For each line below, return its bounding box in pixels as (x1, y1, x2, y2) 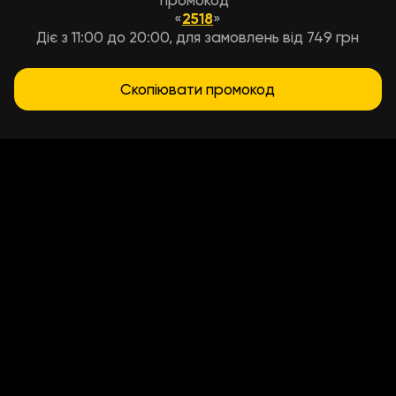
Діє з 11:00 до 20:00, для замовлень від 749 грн (36, 28, 360, 46)
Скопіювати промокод (120, 80, 276, 98)
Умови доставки (143, 108, 253, 126)
